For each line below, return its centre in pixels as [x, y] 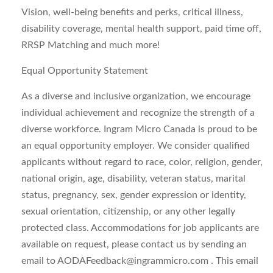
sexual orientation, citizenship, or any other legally [128, 211]
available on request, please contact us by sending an [134, 244]
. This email [233, 261]
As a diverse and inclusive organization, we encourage [136, 96]
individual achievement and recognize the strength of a [138, 113]
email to [39, 261]
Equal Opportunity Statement [85, 71]
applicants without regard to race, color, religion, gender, [142, 162]
